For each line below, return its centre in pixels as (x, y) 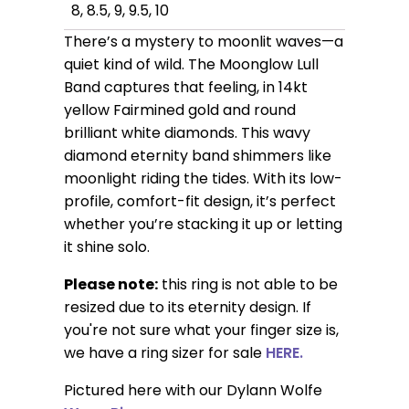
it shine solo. (106, 247)
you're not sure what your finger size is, (201, 330)
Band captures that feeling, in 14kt (185, 88)
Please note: (110, 285)
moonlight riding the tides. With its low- (203, 179)
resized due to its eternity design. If (187, 308)
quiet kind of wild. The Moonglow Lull (191, 65)
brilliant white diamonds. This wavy (187, 133)
